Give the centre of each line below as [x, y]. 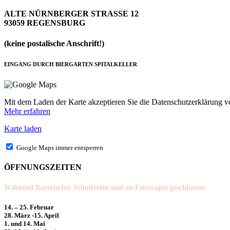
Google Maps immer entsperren [60, 147]
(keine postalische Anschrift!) [54, 43]
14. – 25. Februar [29, 207]
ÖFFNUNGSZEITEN [43, 167]
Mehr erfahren [27, 111]
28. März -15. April [32, 216]
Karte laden [23, 128]
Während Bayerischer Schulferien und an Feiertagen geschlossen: [106, 188]
